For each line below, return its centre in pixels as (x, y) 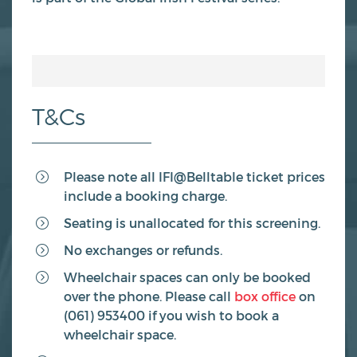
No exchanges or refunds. (143, 249)
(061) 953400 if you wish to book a (171, 315)
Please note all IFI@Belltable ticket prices (194, 176)
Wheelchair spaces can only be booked (187, 277)
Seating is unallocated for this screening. (192, 222)
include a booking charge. (145, 195)
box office (265, 296)
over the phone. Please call (149, 296)
